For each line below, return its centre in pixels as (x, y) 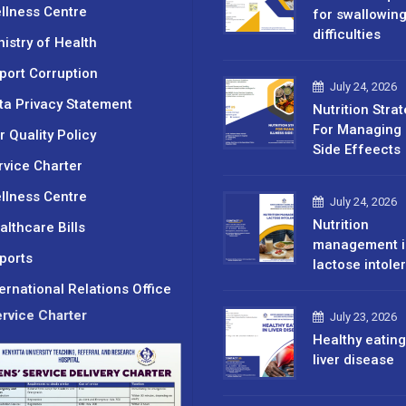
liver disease (353, 359)
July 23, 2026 (363, 316)
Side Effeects (357, 149)
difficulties (347, 34)
